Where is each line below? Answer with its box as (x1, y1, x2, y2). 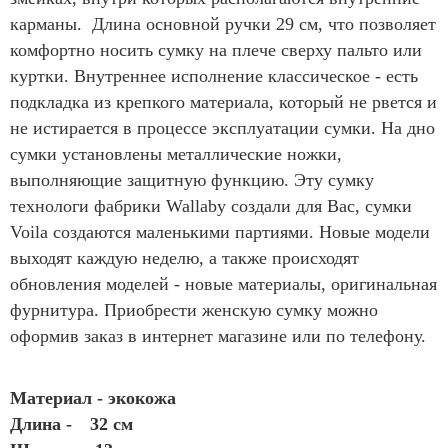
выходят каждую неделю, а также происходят (10, 247, 359, 268)
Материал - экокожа (10, 387, 176, 408)
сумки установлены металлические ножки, (10, 143, 342, 164)
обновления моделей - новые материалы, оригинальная (10, 273, 437, 294)
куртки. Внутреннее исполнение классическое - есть (10, 65, 418, 86)
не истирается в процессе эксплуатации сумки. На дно (10, 117, 435, 138)
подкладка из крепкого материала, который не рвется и (10, 91, 437, 112)
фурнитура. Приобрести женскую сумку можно (10, 299, 378, 320)
